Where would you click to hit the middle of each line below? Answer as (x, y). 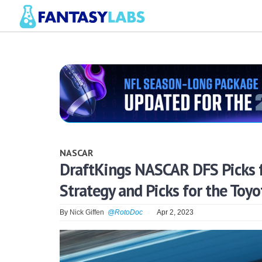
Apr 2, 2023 (175, 212)
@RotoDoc (125, 212)
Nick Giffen (87, 212)
